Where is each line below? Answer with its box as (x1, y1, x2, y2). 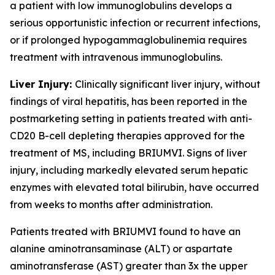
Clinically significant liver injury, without (75, 78, 260, 90)
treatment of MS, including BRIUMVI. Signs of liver (10, 147, 247, 159)
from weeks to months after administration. (10, 198, 212, 211)
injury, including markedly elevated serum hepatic (10, 164, 248, 176)
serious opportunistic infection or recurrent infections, (10, 17, 260, 29)
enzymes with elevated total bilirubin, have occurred (10, 181, 259, 193)
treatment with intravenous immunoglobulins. (10, 51, 222, 63)
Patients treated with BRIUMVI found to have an (10, 225, 241, 238)
